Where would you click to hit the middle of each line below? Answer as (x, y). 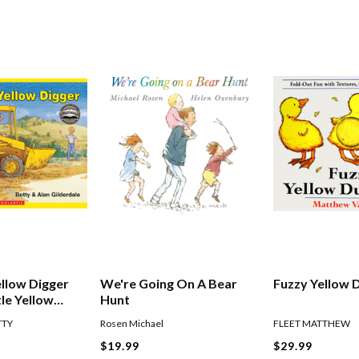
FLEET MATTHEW (312, 324)
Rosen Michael (132, 324)
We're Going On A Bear (169, 284)
